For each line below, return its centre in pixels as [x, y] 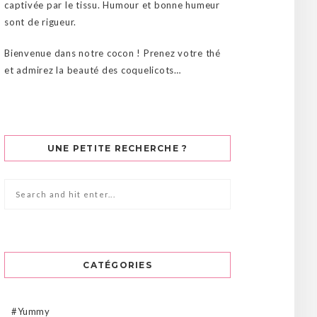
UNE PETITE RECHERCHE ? [117, 148]
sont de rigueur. [40, 22]
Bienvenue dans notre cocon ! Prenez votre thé [113, 53]
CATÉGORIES [117, 265]
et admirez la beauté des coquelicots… [93, 70]
